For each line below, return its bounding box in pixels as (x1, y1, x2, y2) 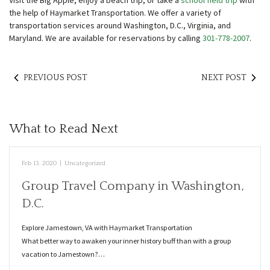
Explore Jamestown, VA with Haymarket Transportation (22, 223, 192, 233)
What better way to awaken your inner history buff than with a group (22, 236, 231, 246)
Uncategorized (64, 160, 105, 168)
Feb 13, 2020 (22, 160, 57, 168)
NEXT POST (201, 73, 246, 83)
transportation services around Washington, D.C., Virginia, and (9, 20, 231, 31)
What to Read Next (9, 122, 118, 136)
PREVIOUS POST (24, 73, 87, 83)
